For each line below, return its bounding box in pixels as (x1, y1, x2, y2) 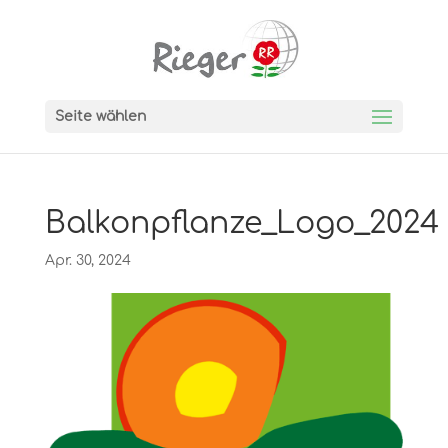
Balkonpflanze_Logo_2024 (44, 207, 439, 240)
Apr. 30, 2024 (44, 253, 131, 268)
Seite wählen (54, 109, 146, 124)
